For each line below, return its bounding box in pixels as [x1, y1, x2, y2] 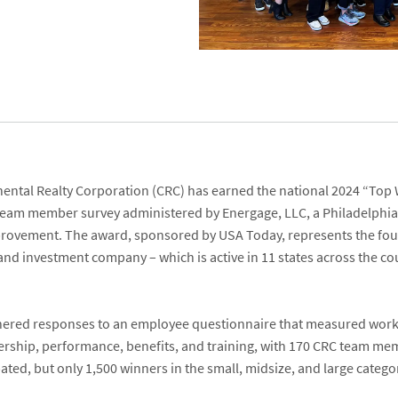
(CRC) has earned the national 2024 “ [149, 181, 370, 201]
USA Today [219, 226, 283, 245]
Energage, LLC [222, 203, 307, 223]
